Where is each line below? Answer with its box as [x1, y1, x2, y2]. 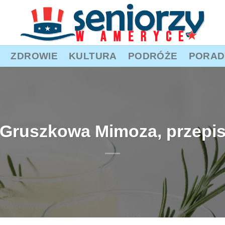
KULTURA [69, 50, 117, 61]
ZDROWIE [11, 50, 58, 61]
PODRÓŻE [128, 50, 178, 61]
